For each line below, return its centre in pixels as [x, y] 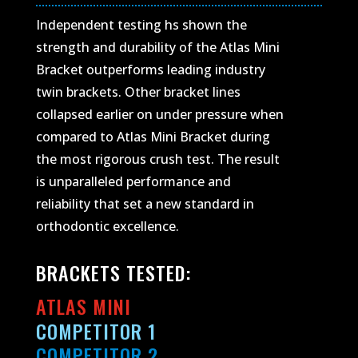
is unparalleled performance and [133, 181]
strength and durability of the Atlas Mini [157, 47]
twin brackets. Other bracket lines [138, 91]
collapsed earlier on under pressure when [159, 114]
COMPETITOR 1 [95, 330]
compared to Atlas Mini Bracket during [153, 136]
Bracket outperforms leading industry [150, 69]
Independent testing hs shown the [141, 24]
